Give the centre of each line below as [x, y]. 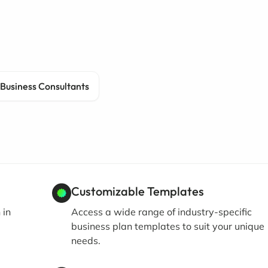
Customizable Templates [138, 191]
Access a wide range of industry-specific [162, 212]
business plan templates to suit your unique [168, 226]
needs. [86, 240]
